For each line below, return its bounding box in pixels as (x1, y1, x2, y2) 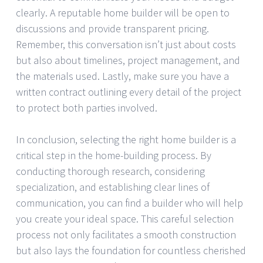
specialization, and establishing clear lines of (16, 180, 210, 194)
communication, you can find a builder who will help (16, 195, 243, 210)
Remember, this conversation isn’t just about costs (16, 37, 236, 51)
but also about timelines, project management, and (16, 53, 240, 67)
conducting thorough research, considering (16, 164, 205, 178)
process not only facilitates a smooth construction (16, 227, 236, 241)
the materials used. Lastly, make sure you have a (16, 69, 229, 83)
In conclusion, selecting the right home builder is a (16, 132, 236, 146)
